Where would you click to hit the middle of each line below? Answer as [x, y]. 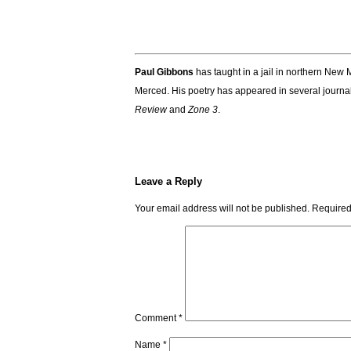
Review [151, 110]
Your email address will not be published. [222, 208]
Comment [157, 318]
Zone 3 [203, 110]
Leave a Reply [168, 181]
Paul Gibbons [164, 72]
